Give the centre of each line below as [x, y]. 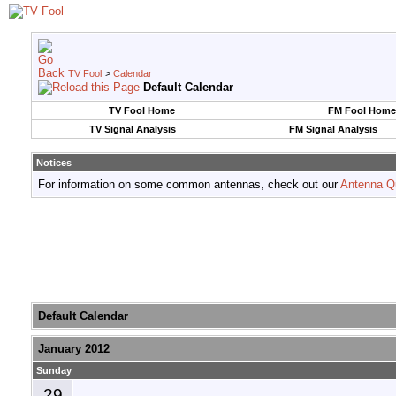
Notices [54, 163]
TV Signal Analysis [132, 129]
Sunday [54, 371]
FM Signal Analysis [333, 129]
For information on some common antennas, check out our [189, 184]
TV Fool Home [141, 110]
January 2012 [74, 349]
